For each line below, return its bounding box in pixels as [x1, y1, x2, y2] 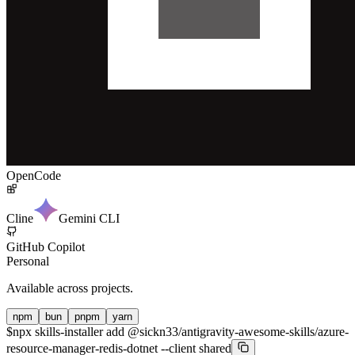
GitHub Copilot [6, 239, 85, 254]
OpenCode [6, 168, 61, 182]
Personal [6, 254, 49, 268]
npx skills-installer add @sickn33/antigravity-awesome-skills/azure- [13, 324, 349, 338]
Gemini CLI [59, 211, 120, 225]
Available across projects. [6, 281, 133, 295]
